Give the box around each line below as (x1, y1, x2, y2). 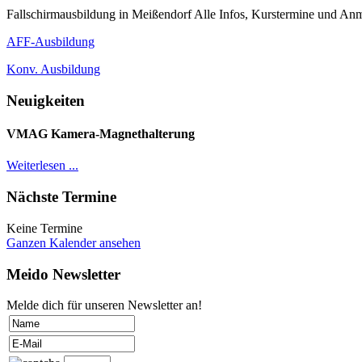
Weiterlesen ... (6, 158, 78, 173)
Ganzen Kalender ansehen (6, 235, 141, 250)
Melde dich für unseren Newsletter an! (6, 298, 202, 313)
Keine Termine (6, 221, 82, 235)
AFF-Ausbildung (6, 35, 95, 49)
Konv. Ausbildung (6, 62, 100, 77)
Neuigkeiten (6, 91, 85, 109)
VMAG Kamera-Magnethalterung (6, 127, 195, 141)
